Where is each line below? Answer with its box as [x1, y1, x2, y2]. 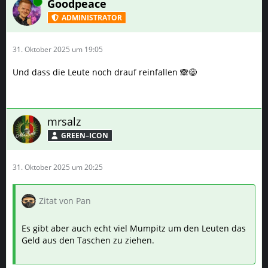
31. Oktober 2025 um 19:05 [13, 44, 103, 54]
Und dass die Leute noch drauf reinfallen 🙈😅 [13, 66, 197, 78]
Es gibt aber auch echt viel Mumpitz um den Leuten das [22, 223, 246, 234]
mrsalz [47, 114, 81, 129]
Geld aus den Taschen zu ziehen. [22, 234, 154, 246]
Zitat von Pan [39, 195, 91, 206]
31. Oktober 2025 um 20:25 [13, 162, 103, 172]
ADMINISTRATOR [62, 12, 122, 23]
